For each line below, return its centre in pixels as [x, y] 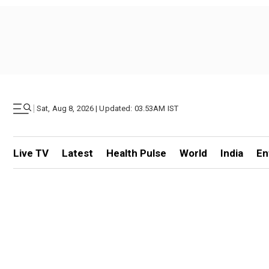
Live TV [31, 153]
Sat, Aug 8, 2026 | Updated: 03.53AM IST [108, 108]
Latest [77, 153]
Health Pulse [136, 153]
